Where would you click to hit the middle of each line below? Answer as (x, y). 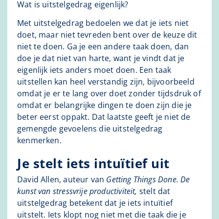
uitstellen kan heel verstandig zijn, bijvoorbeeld (106, 82)
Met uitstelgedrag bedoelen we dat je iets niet (103, 23)
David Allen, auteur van (62, 180)
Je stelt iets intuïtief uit (93, 164)
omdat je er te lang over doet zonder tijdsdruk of (109, 94)
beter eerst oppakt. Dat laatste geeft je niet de (104, 117)
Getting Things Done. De (148, 180)
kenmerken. (39, 141)
